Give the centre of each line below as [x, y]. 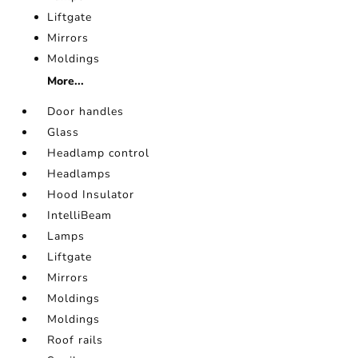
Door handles [86, 111]
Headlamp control [99, 153]
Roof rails [76, 340]
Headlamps [80, 174]
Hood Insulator [91, 195]
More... [66, 81]
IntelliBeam [80, 215]
